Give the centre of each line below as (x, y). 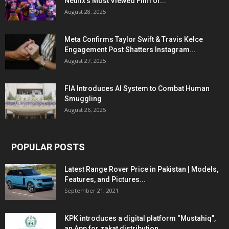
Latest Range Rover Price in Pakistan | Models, (141, 169)
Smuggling (83, 99)
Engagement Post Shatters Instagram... (130, 50)
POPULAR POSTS (48, 147)
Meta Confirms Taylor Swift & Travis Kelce (134, 39)
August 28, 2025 (85, 12)
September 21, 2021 (91, 190)
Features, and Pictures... (105, 179)
